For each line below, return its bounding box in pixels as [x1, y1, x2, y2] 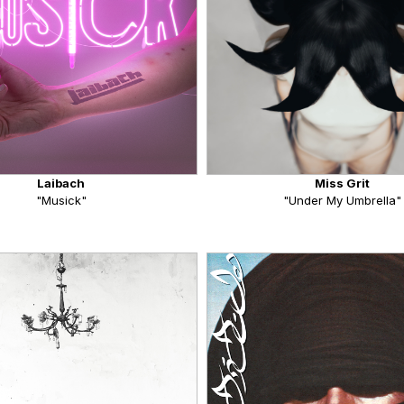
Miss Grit [315, 176, 371, 191]
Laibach [37, 176, 86, 191]
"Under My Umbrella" [283, 193, 402, 208]
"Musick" [35, 193, 87, 208]
